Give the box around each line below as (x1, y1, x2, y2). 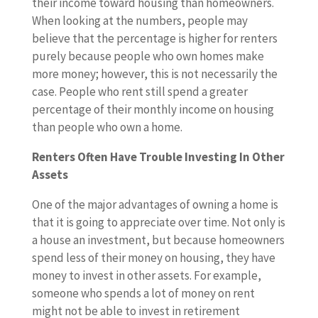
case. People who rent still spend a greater (31, 84, 248, 99)
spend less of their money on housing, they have (31, 250, 275, 265)
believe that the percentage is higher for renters (31, 31, 278, 46)
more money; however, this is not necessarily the (31, 66, 278, 82)
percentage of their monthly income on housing (31, 102, 274, 117)
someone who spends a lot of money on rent (31, 285, 255, 301)
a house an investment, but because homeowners (31, 232, 285, 248)
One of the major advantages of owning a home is (31, 197, 278, 212)
